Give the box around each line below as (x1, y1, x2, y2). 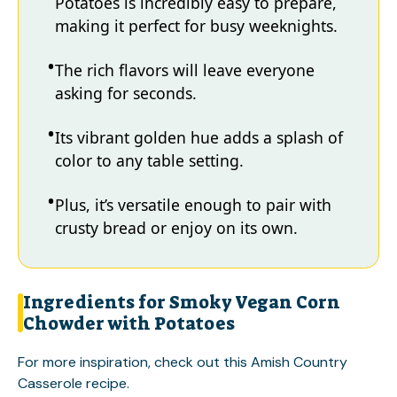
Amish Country (251, 352, 347, 371)
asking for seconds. (55, 82, 197, 104)
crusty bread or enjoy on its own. (55, 217, 298, 238)
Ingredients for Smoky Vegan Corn (23, 290, 340, 314)
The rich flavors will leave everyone (55, 59, 315, 81)
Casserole (18, 373, 82, 393)
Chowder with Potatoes (23, 311, 235, 335)
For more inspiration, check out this (18, 352, 251, 371)
